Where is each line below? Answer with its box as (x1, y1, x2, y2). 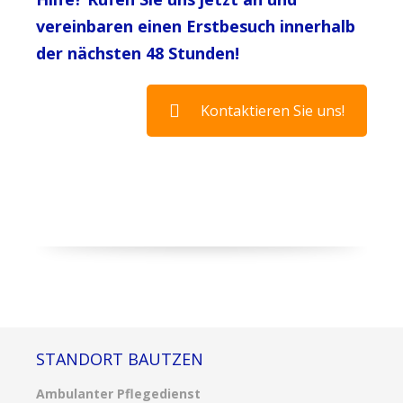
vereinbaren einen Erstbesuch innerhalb (36, 15, 355, 37)
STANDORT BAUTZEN (36, 347, 203, 370)
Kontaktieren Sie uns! (201, 101, 345, 121)
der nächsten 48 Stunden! (36, 42, 239, 64)
